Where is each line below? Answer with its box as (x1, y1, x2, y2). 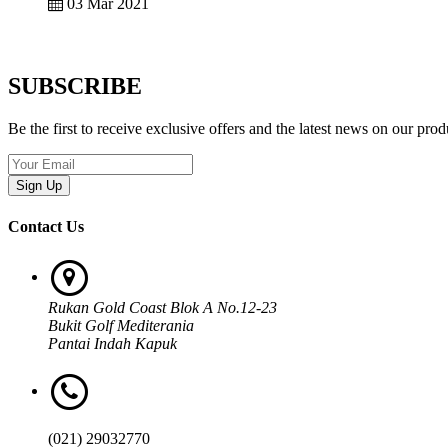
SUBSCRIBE (8, 73, 142, 100)
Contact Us (8, 217, 84, 235)
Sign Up (16, 178, 62, 194)
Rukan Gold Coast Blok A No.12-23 (48, 299, 277, 317)
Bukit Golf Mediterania (48, 317, 194, 335)
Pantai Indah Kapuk (48, 335, 177, 353)
